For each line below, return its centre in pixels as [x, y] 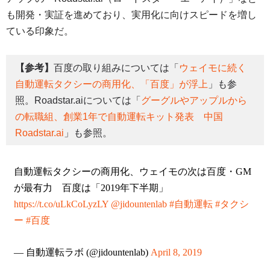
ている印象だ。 [40, 31]
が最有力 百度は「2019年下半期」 [91, 188]
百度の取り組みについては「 [116, 67]
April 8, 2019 [176, 253]
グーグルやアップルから [194, 100]
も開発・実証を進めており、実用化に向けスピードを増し [131, 15]
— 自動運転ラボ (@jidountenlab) [82, 253]
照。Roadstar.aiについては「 [78, 100]
